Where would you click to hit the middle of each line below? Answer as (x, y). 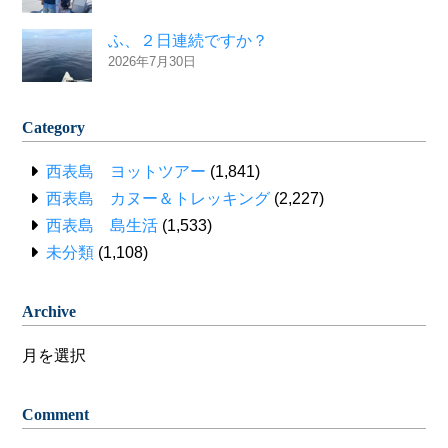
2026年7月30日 (152, 62)
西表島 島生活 (102, 226)
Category (54, 128)
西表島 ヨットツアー (126, 172)
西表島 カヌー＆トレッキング (158, 199)
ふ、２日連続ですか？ (188, 41)
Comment (56, 415)
